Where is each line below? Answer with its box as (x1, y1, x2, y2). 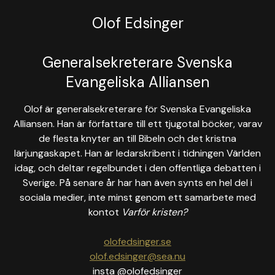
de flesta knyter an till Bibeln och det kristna (39, 132, 236, 145)
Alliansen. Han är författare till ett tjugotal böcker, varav (13, 117, 262, 130)
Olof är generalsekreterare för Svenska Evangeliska (24, 103, 251, 115)
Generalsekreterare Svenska (42, 53, 233, 72)
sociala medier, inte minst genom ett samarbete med (19, 191, 256, 204)
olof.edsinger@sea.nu (90, 250, 185, 263)
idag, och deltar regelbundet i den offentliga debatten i (14, 161, 261, 174)
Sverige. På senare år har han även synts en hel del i (23, 176, 252, 189)
